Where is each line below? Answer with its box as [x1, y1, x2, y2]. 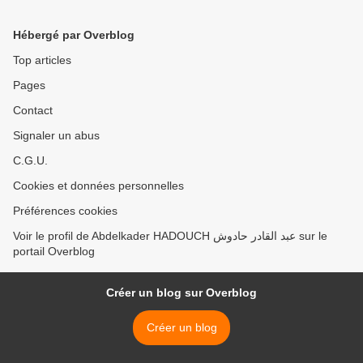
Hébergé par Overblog [13, 28, 135, 41]
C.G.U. [13, 154, 48, 167]
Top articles [13, 53, 71, 66]
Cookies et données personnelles [13, 179, 184, 192]
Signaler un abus [13, 129, 100, 142]
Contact [13, 104, 53, 117]
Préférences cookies [13, 204, 117, 217]
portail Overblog [13, 245, 95, 258]
